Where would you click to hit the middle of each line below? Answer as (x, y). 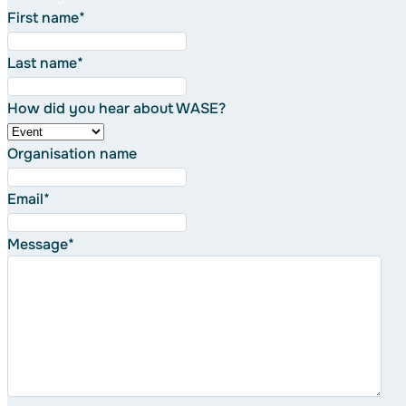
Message (38, 244)
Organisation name (72, 153)
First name (43, 17)
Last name (42, 63)
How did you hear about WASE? (116, 108)
